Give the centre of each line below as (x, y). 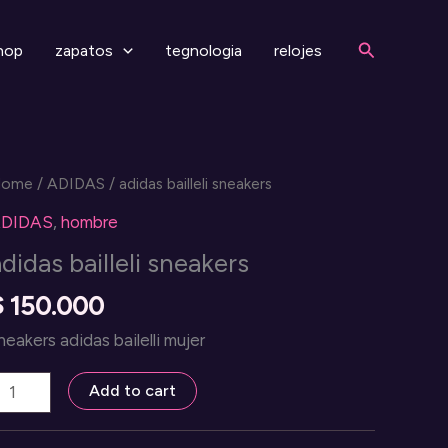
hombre (90, 221)
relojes (297, 50)
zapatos (84, 50)
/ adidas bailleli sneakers (189, 183)
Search (385, 47)
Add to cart (132, 390)
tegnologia (203, 50)
